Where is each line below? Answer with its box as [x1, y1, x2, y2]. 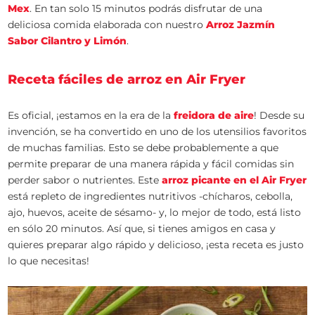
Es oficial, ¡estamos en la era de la [8, 109, 174, 122]
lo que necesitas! [8, 255, 90, 268]
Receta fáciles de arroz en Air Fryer [8, 72, 246, 88]
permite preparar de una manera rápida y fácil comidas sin [8, 157, 295, 171]
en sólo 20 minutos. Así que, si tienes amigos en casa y [8, 222, 276, 236]
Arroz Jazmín [206, 18, 276, 32]
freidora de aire [174, 109, 255, 122]
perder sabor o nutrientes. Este [8, 174, 162, 187]
